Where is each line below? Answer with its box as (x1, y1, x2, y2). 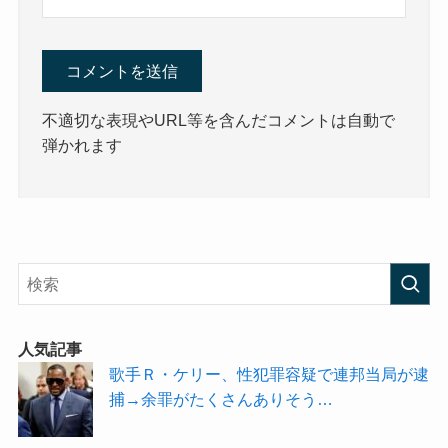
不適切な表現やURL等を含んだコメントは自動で (42, 110, 396, 129)
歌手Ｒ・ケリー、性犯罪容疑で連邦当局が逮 (109, 364, 430, 383)
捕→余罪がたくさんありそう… (109, 389, 334, 408)
